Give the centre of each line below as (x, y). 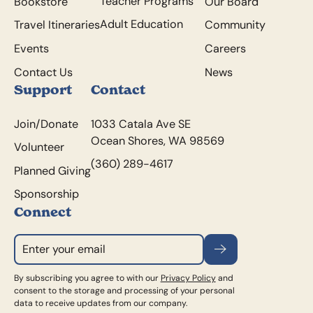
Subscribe (230, 257)
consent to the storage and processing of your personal (124, 290)
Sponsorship (46, 194)
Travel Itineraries (57, 25)
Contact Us (43, 72)
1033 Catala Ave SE (140, 123)
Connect (42, 212)
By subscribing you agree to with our (87, 277)
